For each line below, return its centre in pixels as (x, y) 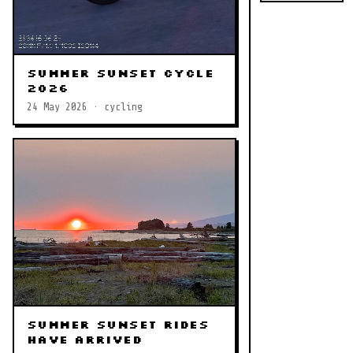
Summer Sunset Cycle (120, 74)
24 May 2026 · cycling (85, 107)
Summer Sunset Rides (118, 325)
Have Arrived (85, 340)
